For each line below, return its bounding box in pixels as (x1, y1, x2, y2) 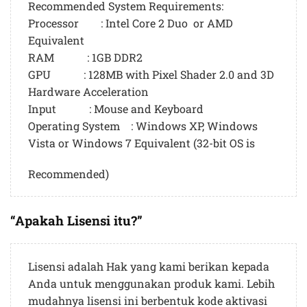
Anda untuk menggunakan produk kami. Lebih (28, 276, 275, 291)
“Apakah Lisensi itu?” (10, 212, 143, 230)
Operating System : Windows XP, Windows (28, 119, 258, 134)
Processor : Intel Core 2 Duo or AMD (28, 16, 233, 31)
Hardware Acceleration (28, 84, 149, 99)
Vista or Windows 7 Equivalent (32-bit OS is (28, 136, 255, 151)
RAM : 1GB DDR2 (28, 50, 143, 65)
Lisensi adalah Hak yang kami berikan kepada (28, 259, 269, 274)
